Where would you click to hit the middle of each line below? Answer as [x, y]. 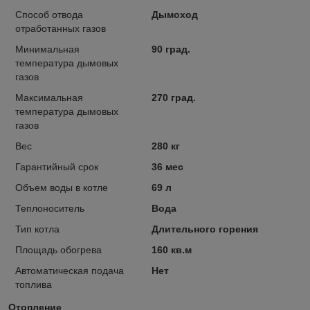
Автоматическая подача [70, 270]
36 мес [167, 166]
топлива [34, 284]
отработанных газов [61, 28]
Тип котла [37, 229]
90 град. [171, 49]
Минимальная [47, 49]
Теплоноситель [50, 208]
